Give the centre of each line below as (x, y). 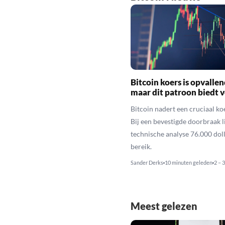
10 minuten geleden (188, 162)
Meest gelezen (164, 206)
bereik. (141, 146)
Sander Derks (147, 162)
